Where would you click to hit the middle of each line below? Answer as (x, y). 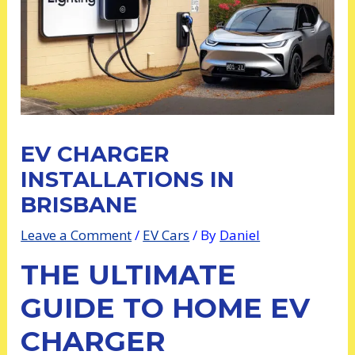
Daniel (240, 235)
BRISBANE (79, 205)
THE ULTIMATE (129, 275)
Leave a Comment (76, 235)
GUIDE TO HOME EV (166, 308)
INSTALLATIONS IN (128, 180)
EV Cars (166, 235)
